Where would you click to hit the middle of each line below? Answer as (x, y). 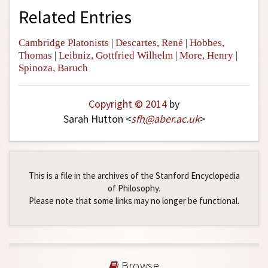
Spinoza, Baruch (53, 68)
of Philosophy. (134, 188)
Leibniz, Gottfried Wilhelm (116, 56)
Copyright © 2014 (128, 104)
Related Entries (75, 17)
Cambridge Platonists (64, 43)
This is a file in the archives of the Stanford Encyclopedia (134, 176)
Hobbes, (207, 43)
